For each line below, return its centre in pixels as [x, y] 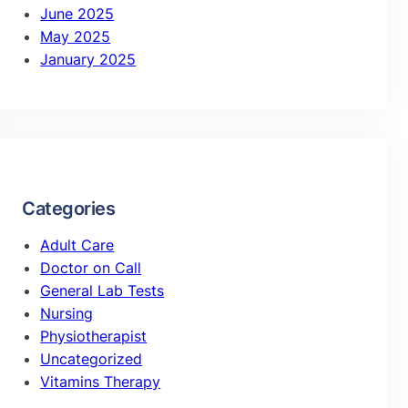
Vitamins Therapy [101, 381]
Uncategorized [92, 358]
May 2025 [76, 36]
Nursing [67, 313]
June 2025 [77, 13]
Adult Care [77, 245]
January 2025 [88, 59]
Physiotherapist [94, 336]
